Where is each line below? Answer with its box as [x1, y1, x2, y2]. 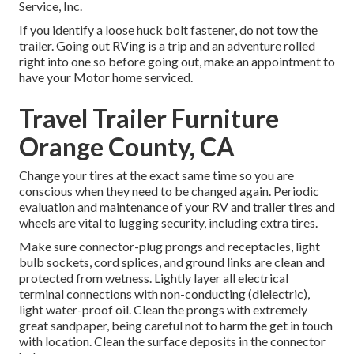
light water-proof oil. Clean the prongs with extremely [19, 302, 307, 318]
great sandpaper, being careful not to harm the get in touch [19, 318, 333, 333]
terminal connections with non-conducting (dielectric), [19, 286, 310, 302]
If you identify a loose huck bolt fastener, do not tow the [19, 22, 318, 38]
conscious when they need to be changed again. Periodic [19, 183, 319, 199]
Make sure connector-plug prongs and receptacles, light [19, 239, 320, 254]
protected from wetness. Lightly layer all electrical [19, 270, 288, 286]
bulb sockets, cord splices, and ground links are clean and [19, 254, 325, 270]
